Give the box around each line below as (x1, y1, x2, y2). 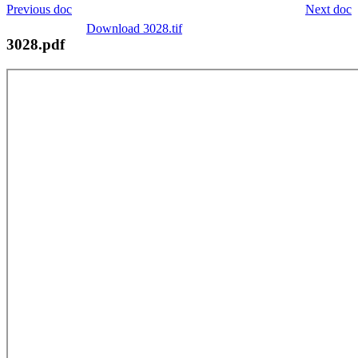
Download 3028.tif (86, 21, 182, 35)
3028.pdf (6, 35, 65, 53)
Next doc (305, 2, 352, 16)
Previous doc (6, 2, 72, 16)
